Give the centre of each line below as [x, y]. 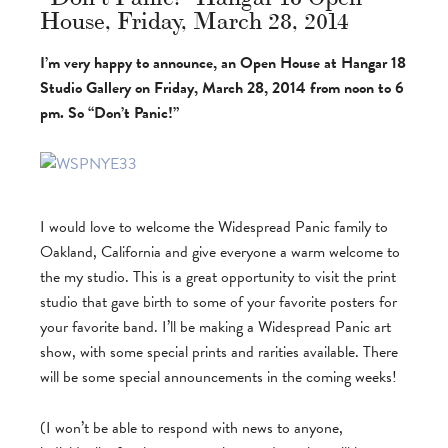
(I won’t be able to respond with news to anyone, [191, 428]
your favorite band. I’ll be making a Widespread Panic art [215, 327]
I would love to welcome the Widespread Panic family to [214, 227]
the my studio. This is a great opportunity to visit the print [218, 277]
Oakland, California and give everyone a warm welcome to [220, 252]
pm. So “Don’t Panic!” [109, 113]
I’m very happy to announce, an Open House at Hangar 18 [223, 63]
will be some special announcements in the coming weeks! [218, 377]
